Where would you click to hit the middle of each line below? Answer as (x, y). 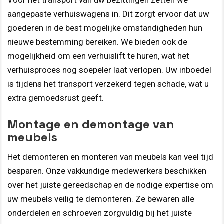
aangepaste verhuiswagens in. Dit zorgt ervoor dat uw (108, 14)
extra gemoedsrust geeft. (56, 98)
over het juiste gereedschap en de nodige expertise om (110, 185)
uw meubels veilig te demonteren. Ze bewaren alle (101, 199)
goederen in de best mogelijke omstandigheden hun (105, 28)
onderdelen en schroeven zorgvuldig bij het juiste (100, 213)
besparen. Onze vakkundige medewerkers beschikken (107, 171)
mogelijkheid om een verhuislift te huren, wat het (98, 56)
